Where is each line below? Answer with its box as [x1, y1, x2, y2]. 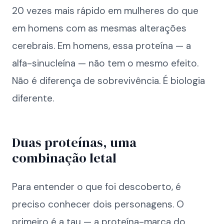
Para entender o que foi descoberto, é [12, 180, 181, 193]
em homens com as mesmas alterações [12, 22, 186, 34]
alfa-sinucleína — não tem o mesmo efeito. [12, 57, 198, 69]
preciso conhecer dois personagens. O [12, 198, 184, 210]
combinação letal [12, 149, 116, 167]
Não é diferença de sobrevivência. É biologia [12, 74, 205, 87]
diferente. [12, 92, 54, 104]
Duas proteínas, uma [12, 133, 136, 151]
